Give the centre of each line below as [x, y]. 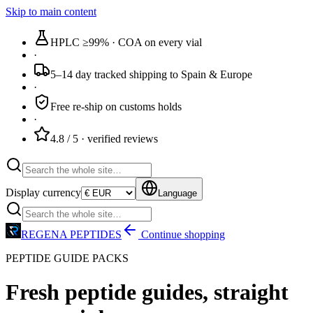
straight [251, 292]
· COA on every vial [155, 42]
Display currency [43, 192]
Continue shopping [182, 234]
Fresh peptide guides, [110, 292]
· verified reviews [118, 139]
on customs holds [142, 107]
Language [177, 193]
